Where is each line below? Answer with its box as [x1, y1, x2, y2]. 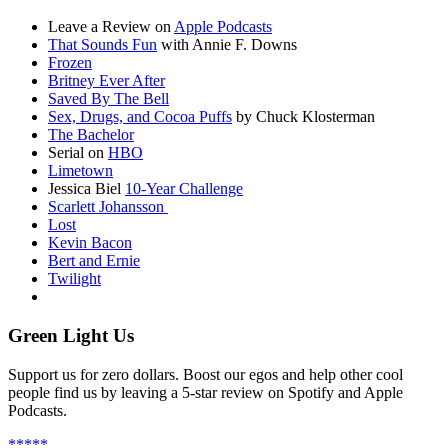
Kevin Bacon [48, 234, 132, 252]
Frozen [48, 54, 92, 72]
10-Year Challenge [125, 180, 243, 198]
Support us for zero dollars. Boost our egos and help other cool [8, 365, 403, 383]
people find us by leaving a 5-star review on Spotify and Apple [8, 383, 403, 401]
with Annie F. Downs [157, 36, 297, 54]
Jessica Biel [48, 180, 125, 198]
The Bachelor [48, 126, 134, 144]
